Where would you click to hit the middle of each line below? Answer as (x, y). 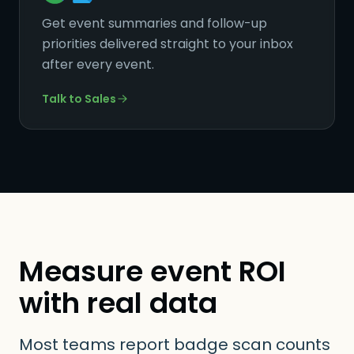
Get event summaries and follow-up (154, 23)
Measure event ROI (153, 271)
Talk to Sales (79, 99)
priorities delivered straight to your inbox (168, 44)
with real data (118, 303)
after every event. (98, 64)
